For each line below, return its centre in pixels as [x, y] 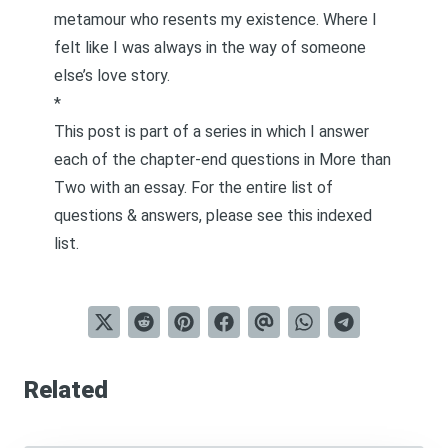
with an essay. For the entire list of [209, 187]
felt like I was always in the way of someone [210, 47]
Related [66, 390]
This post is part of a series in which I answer [211, 131]
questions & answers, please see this [185, 215]
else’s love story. [112, 75]
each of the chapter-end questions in [186, 159]
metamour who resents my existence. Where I [215, 19]
